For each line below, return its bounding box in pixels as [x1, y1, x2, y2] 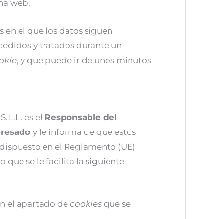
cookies [70, 199, 104, 209]
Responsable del [44, 112, 117, 122]
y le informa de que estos [33, 127, 136, 137]
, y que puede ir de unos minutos [17, 55, 151, 65]
